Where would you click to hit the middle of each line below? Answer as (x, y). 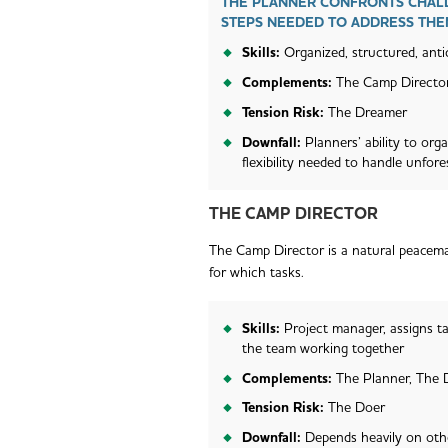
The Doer (356, 408)
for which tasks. (256, 273)
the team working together (322, 348)
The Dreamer (367, 112)
